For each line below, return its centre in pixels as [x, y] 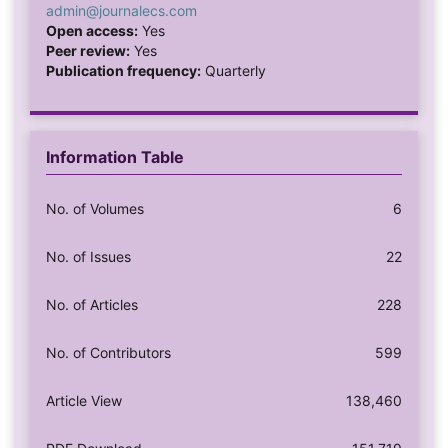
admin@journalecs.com [121, 11]
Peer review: [87, 51]
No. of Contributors [108, 353]
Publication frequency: [123, 71]
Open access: [91, 31]
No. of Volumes [94, 209]
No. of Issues [88, 257]
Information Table [114, 157]
